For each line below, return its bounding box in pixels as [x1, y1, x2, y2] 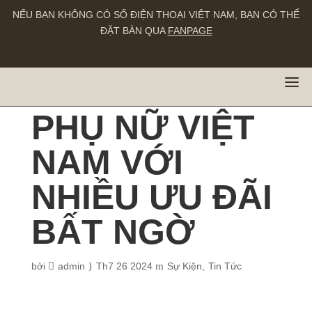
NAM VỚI [31, 143, 183, 182]
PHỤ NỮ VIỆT [31, 108, 255, 147]
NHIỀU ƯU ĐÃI [31, 178, 272, 217]
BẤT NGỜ [31, 212, 195, 251]
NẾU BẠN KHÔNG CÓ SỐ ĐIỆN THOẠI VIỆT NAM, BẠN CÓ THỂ [13, 9, 299, 20]
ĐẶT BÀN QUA [100, 25, 168, 36]
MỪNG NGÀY [31, 73, 251, 112]
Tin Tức [208, 260, 242, 272]
